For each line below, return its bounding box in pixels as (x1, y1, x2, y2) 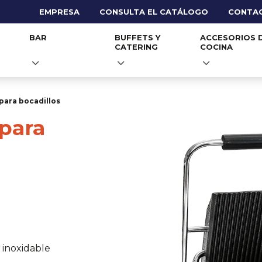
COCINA (200, 42, 233, 51)
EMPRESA (39, 7, 80, 16)
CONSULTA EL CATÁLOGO (99, 7, 208, 16)
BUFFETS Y (115, 33, 160, 42)
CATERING (115, 42, 158, 51)
